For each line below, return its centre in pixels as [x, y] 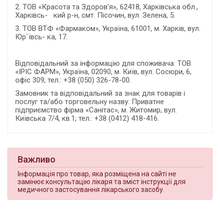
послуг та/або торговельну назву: [73, 102]
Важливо [37, 159]
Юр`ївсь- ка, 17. [41, 37]
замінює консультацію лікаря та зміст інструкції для [102, 182]
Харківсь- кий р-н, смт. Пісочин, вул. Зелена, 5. [95, 15]
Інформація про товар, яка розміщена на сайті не [97, 174]
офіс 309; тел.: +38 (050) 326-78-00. [73, 80]
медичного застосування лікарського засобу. [91, 190]
